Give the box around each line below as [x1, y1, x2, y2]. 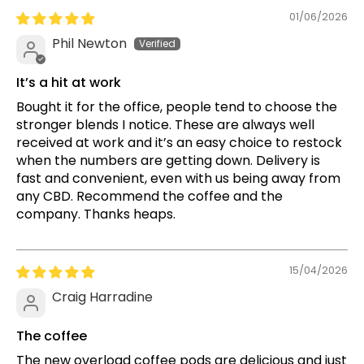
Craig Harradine [52, 287, 153, 306]
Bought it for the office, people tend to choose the [16, 97, 337, 116]
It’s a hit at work [16, 72, 121, 92]
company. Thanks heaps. [16, 204, 175, 223]
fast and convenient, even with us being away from [16, 168, 340, 188]
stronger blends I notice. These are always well [16, 115, 314, 134]
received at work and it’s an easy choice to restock [16, 132, 342, 152]
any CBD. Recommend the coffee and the [16, 186, 283, 206]
